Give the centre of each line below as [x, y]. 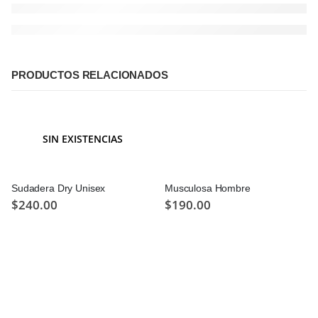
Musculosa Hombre [208, 188]
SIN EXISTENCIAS [82, 139]
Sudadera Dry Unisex [59, 188]
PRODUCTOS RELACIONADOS [90, 75]
